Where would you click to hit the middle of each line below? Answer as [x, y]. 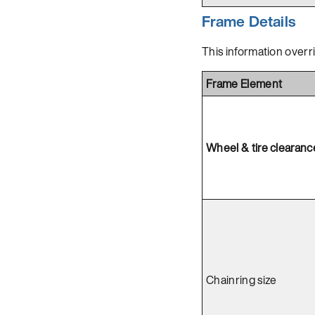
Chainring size [242, 279]
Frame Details [249, 21]
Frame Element [244, 83]
